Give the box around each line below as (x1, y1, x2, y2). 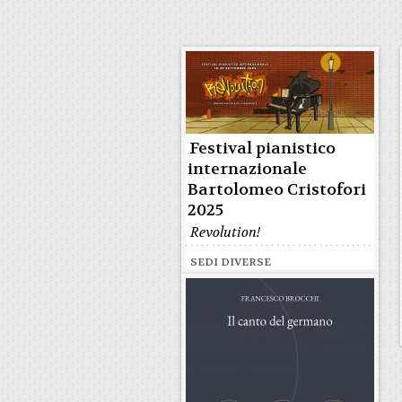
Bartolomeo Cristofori (188, 179, 366, 200)
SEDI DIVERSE (190, 255, 271, 269)
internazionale (188, 159, 307, 179)
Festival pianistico (189, 138, 336, 159)
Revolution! (190, 223, 260, 241)
